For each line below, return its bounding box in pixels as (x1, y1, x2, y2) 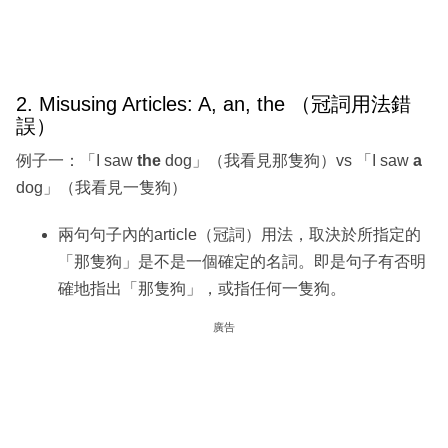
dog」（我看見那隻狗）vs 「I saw (165, 152, 413, 170)
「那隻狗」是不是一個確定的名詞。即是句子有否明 (58, 253, 426, 271)
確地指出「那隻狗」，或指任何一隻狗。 (58, 280, 346, 298)
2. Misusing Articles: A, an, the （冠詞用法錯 (16, 92, 411, 115)
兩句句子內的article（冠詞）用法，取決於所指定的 (58, 226, 421, 244)
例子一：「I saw (16, 152, 137, 170)
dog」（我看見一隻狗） (16, 179, 187, 197)
